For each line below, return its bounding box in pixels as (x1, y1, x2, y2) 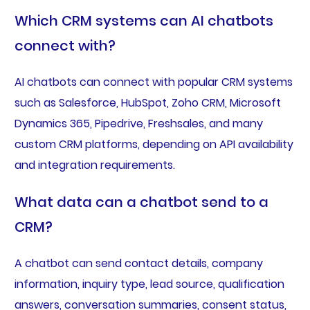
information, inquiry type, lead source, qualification (14, 276, 284, 293)
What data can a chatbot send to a (14, 192, 268, 212)
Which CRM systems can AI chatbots (14, 11, 273, 31)
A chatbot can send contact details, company (14, 255, 263, 272)
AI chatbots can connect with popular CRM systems (14, 74, 293, 91)
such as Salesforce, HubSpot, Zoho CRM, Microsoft (14, 95, 281, 111)
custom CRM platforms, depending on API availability (14, 136, 293, 153)
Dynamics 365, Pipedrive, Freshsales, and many (14, 116, 263, 132)
